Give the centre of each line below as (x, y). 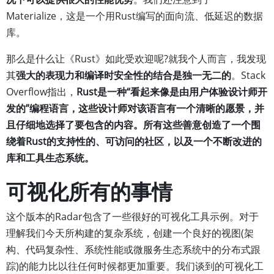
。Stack (248, 75)
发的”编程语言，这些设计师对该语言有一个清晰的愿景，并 (135, 108)
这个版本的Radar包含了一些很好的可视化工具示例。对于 (132, 217)
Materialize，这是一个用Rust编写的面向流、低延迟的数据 (135, 16)
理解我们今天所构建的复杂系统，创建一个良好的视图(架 (130, 233)
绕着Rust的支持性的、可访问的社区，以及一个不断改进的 (134, 141)
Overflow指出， (41, 92)
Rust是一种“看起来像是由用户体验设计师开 (172, 92)
